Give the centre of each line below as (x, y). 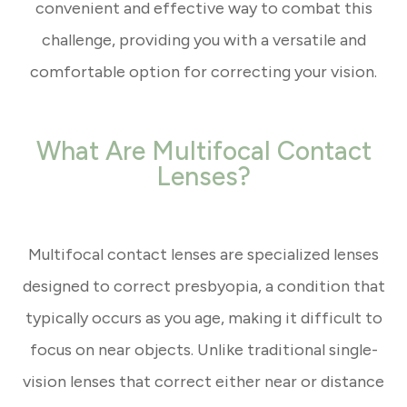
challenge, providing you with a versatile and (203, 40)
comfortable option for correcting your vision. (203, 72)
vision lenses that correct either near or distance (203, 382)
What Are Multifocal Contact (203, 151)
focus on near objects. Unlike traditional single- (203, 350)
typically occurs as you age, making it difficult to (203, 318)
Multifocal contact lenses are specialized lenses (203, 255)
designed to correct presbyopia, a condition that (203, 287)
